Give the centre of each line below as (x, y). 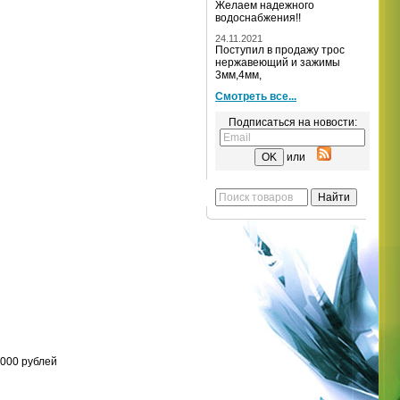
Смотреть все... (256, 96)
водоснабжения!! (258, 18)
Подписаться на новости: (292, 122)
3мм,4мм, (238, 75)
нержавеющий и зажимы (278, 62)
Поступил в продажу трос (280, 50)
